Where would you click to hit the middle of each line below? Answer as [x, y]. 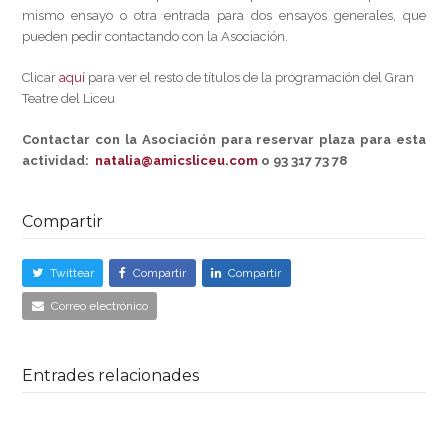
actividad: [59, 160]
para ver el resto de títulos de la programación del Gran [250, 77]
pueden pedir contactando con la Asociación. [155, 36]
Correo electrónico [100, 305]
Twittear [72, 272]
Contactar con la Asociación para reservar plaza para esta [224, 139]
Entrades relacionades [111, 376]
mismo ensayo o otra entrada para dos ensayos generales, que [224, 15]
